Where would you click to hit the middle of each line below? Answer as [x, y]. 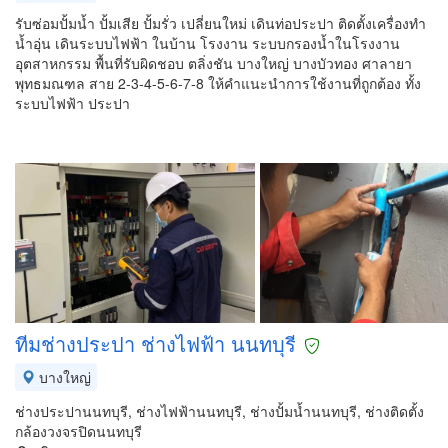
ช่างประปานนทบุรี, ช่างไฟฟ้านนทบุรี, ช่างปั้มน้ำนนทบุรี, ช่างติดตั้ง [219, 411]
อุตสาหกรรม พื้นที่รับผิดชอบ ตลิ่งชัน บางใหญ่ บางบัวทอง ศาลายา [213, 63]
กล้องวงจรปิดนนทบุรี [78, 431]
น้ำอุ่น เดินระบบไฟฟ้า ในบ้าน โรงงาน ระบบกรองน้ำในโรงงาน [207, 43]
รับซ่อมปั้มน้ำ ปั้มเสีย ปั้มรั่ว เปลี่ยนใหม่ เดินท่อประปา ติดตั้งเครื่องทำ [220, 23]
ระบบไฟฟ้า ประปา [72, 103]
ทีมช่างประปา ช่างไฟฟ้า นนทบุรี [155, 343]
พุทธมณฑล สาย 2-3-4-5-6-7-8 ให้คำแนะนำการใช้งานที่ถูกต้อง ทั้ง [218, 83]
